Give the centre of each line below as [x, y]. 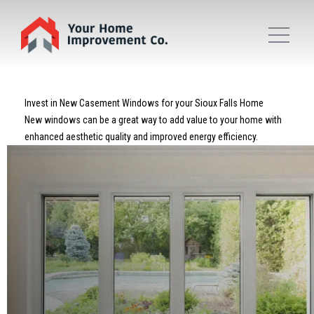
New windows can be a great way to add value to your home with [153, 120]
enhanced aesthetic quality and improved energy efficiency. [141, 137]
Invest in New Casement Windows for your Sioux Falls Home [144, 103]
